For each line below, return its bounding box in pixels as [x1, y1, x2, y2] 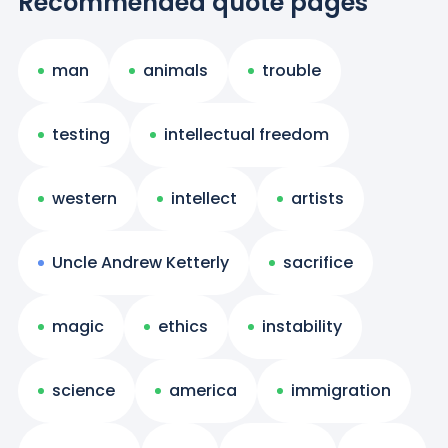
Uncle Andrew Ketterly [51, 251, 229, 275]
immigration [290, 379, 391, 403]
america [168, 379, 237, 403]
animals [142, 59, 208, 83]
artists [290, 187, 344, 211]
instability [261, 315, 342, 339]
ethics [157, 315, 208, 339]
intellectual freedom [163, 123, 329, 147]
